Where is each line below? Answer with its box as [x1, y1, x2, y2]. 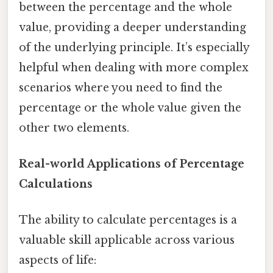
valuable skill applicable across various [19, 233, 235, 247]
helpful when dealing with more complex [19, 60, 249, 74]
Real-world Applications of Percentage [19, 157, 244, 171]
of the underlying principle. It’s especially [19, 40, 249, 54]
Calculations [19, 177, 93, 191]
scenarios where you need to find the [19, 80, 222, 94]
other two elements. [19, 121, 129, 135]
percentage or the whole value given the [19, 101, 241, 115]
